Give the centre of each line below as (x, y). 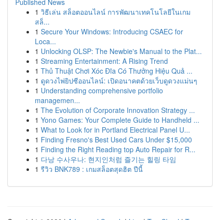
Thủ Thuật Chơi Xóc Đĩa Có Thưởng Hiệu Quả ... (117, 71)
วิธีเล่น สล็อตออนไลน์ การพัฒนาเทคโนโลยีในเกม (116, 12)
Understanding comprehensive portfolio (102, 90)
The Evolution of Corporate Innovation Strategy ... (118, 110)
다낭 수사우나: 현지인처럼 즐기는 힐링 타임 (109, 159)
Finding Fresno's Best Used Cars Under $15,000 (116, 139)
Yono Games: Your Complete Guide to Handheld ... (120, 120)
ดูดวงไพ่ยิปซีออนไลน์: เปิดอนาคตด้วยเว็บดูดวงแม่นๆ (119, 81)
